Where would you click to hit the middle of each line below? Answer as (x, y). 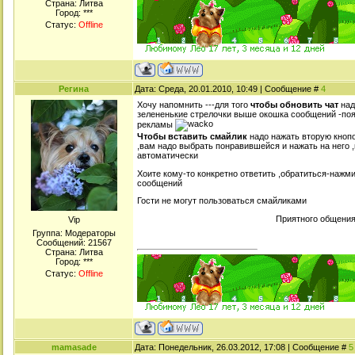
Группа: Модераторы (74, 233)
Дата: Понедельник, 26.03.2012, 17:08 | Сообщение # (242, 347)
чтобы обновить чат (294, 105)
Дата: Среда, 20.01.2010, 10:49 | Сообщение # (228, 89)
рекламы (156, 124)
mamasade (74, 347)
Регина (74, 89)
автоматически (168, 155)
